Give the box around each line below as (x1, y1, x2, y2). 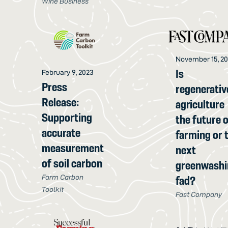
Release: (42, 96, 80, 109)
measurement (42, 141, 104, 155)
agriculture (176, 98, 225, 111)
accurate (42, 126, 81, 140)
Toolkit (42, 185, 64, 194)
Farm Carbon (42, 173, 84, 182)
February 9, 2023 (42, 68, 94, 77)
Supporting (42, 111, 93, 125)
